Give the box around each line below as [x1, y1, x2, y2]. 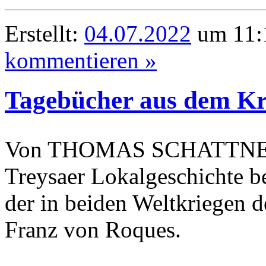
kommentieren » [5, 47, 157, 73]
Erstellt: [5, 21, 84, 46]
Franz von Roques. [5, 216, 181, 242]
